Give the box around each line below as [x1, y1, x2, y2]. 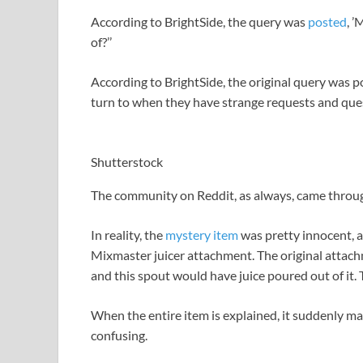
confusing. [91, 327, 147, 343]
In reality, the [91, 226, 165, 242]
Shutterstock [91, 153, 163, 169]
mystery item [165, 226, 238, 242]
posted [308, 13, 347, 29]
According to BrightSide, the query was [91, 13, 308, 29]
